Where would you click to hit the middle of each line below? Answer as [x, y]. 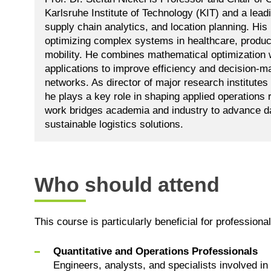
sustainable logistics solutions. [114, 124]
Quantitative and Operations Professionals [155, 251]
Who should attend [127, 184]
